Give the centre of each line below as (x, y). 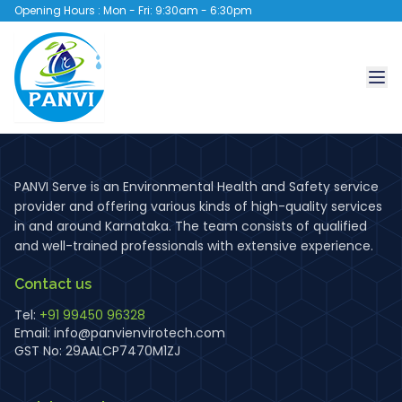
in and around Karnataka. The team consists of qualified (191, 226)
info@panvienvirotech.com (140, 333)
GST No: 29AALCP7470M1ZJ (97, 351)
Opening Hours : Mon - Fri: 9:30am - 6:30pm (133, 10)
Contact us (53, 284)
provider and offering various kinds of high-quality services (198, 206)
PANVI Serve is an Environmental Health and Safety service (197, 187)
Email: (34, 333)
